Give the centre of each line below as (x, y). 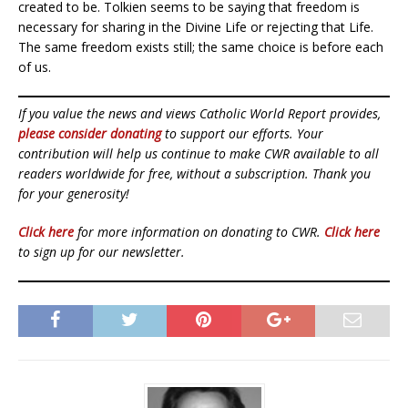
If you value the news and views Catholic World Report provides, (199, 114)
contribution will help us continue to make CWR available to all (199, 154)
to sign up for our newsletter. (102, 252)
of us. (35, 67)
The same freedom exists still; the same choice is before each (201, 47)
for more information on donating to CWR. (199, 232)
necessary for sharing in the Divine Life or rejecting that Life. (196, 27)
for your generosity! (74, 194)
